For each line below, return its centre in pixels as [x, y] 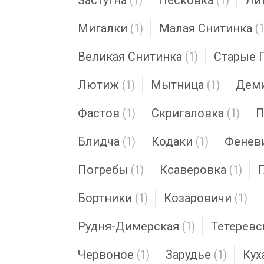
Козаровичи [198, 198]
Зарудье [188, 255]
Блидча [99, 141]
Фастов [99, 113]
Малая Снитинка [206, 28]
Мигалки [103, 28]
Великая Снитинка [130, 57]
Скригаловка [188, 113]
